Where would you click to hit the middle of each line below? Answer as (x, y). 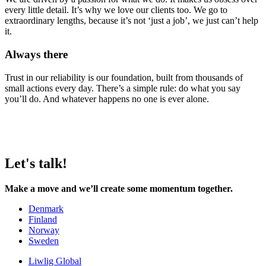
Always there (36, 55)
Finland (43, 219)
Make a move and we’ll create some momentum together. (119, 188)
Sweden (44, 240)
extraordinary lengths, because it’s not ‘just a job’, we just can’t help (132, 21)
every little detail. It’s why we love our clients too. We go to (116, 10)
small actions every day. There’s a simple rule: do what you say (123, 88)
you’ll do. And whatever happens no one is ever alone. (107, 99)
